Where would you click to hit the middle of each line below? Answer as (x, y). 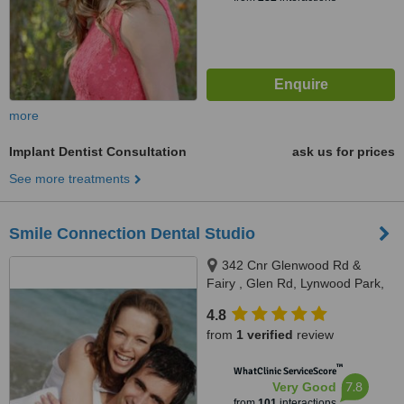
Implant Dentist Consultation (98, 151)
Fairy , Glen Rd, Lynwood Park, (295, 283)
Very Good (304, 387)
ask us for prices (344, 151)
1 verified (265, 335)
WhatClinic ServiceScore (285, 371)
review (313, 335)
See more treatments (69, 179)
